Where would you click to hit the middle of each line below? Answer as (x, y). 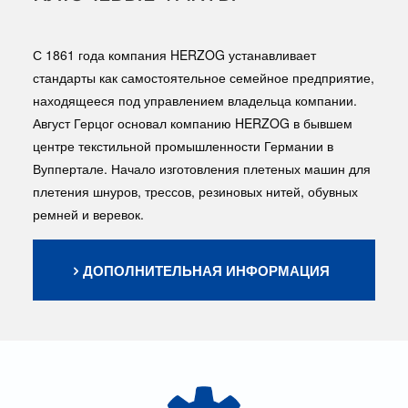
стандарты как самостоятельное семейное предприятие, (203, 77)
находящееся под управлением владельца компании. (194, 100)
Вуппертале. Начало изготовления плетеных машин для (201, 168)
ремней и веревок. (88, 214)
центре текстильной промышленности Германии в (183, 145)
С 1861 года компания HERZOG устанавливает (174, 54)
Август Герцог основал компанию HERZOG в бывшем (192, 122)
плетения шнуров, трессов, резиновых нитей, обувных (195, 191)
